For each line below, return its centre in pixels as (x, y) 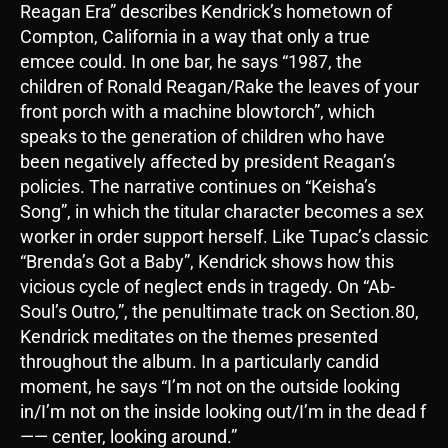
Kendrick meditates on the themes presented (199, 337)
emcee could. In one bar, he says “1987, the (191, 62)
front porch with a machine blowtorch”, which (197, 112)
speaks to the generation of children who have (202, 137)
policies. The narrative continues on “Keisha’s (198, 187)
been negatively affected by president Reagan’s (207, 162)
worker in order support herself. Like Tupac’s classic (224, 237)
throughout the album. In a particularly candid (199, 362)
